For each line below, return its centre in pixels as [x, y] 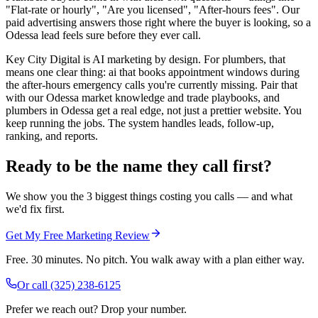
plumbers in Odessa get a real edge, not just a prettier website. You [154, 111]
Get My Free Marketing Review [78, 235]
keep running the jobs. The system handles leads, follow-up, [140, 124]
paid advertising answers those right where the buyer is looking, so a [158, 23]
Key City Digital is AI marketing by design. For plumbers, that [146, 60]
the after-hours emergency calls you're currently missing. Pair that [152, 85]
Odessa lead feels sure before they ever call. [103, 35]
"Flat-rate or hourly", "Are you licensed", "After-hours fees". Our [153, 10]
